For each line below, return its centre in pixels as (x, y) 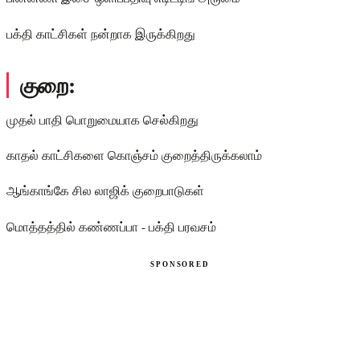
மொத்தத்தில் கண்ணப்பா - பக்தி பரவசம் (111, 226)
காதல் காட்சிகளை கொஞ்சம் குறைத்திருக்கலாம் (134, 155)
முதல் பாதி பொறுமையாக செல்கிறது (102, 119)
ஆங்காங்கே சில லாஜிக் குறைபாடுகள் (105, 190)
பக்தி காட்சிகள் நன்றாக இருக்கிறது (101, 33)
